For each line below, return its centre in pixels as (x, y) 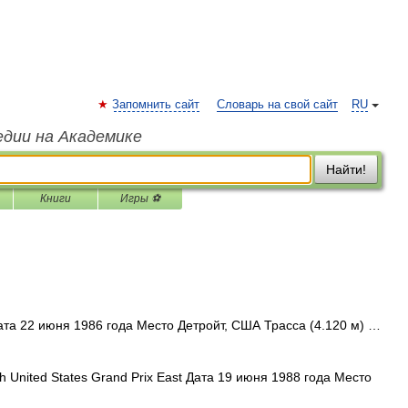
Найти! (346, 169)
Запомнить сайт (156, 105)
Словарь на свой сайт (277, 105)
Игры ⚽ (140, 199)
